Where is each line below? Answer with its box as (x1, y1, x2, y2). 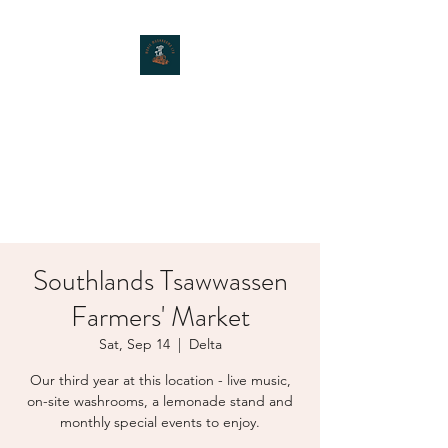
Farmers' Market (70, 297, 250, 337)
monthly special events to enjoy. (60, 413, 260, 431)
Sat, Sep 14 (98, 335, 170, 353)
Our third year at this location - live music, (29, 371, 291, 389)
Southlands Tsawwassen (32, 261, 288, 301)
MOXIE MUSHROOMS (61, 84, 259, 113)
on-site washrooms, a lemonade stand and (27, 392, 293, 410)
